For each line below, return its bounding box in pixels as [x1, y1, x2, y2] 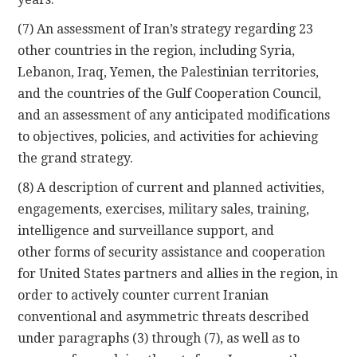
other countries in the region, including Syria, [18, 42, 296, 58]
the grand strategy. [18, 150, 134, 166]
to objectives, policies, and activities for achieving [18, 128, 319, 144]
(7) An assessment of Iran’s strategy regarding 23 [18, 21, 314, 37]
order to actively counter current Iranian [18, 287, 269, 303]
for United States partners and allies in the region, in [18, 265, 339, 281]
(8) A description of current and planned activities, [18, 179, 325, 195]
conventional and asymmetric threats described [18, 308, 310, 324]
